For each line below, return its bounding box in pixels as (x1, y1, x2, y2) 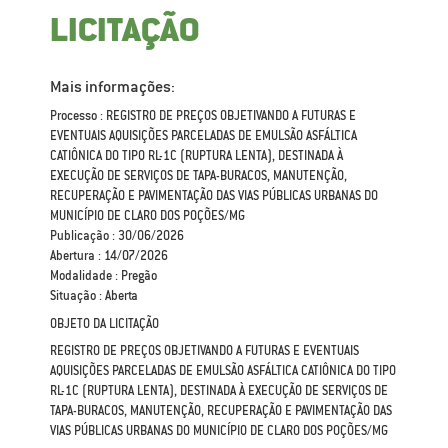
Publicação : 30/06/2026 (50, 228, 184, 244)
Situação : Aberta (50, 288, 138, 304)
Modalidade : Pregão (50, 268, 157, 284)
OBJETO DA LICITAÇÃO (50, 316, 159, 332)
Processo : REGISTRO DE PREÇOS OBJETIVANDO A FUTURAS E (50, 108, 356, 124)
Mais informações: (50, 76, 175, 97)
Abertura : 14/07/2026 (50, 248, 168, 264)
